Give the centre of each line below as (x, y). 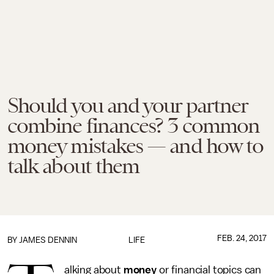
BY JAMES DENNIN (42, 240)
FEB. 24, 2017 (242, 238)
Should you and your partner (128, 105)
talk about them (73, 166)
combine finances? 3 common (134, 125)
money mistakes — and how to (135, 146)
